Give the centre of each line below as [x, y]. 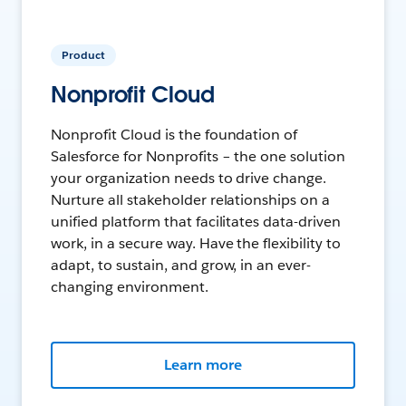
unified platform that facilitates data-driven [196, 222]
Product [83, 55]
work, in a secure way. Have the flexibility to [196, 244]
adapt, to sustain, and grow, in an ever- [181, 266]
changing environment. [130, 287]
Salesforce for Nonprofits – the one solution [198, 157]
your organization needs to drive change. [189, 179]
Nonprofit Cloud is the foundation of [174, 135]
